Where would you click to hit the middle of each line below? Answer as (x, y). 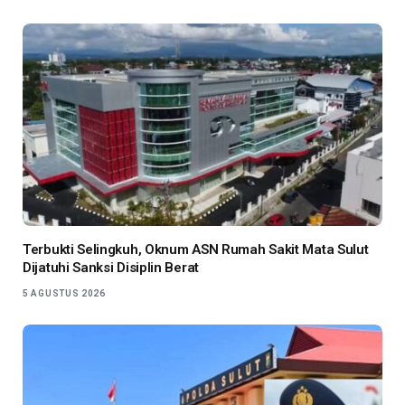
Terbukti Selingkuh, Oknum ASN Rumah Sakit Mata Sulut (196, 249)
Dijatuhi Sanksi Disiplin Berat (111, 267)
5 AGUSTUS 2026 (64, 293)
